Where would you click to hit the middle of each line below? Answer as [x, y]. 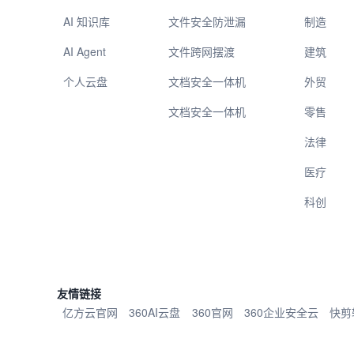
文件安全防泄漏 [207, 22]
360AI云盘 [155, 313]
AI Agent [85, 52]
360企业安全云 [281, 313]
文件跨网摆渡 [202, 52]
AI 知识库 [87, 22]
